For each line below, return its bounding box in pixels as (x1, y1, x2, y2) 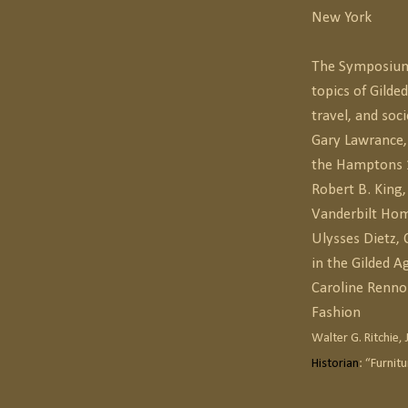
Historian (311, 357, 359, 372)
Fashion (311, 305, 361, 321)
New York (311, 10, 372, 26)
